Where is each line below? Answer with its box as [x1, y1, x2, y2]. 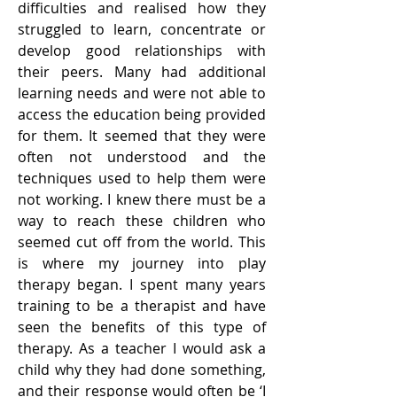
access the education [18, 105, 160, 124]
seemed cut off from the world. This [18, 232, 266, 252]
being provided [160, 105, 266, 124]
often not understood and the [18, 147, 266, 167]
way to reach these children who [18, 211, 266, 230]
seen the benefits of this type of [18, 317, 266, 337]
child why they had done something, [18, 360, 266, 379]
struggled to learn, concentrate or [18, 19, 266, 39]
